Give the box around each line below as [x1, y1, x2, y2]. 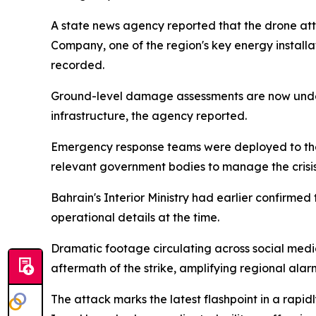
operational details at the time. [51, 210, 219, 224]
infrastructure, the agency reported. [51, 109, 247, 123]
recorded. [51, 58, 104, 72]
